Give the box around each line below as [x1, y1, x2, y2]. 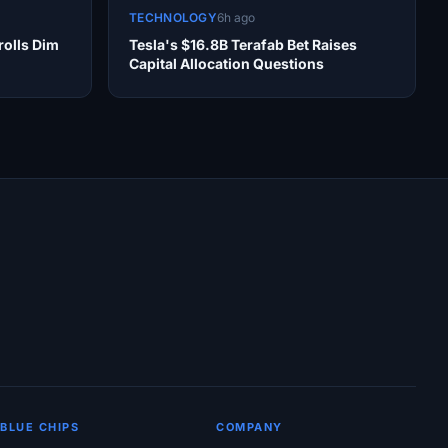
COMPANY [216, 420, 283, 435]
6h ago [217, 10, 255, 26]
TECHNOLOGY [129, 10, 217, 26]
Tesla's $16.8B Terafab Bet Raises [129, 36, 357, 54]
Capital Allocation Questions [129, 55, 324, 73]
